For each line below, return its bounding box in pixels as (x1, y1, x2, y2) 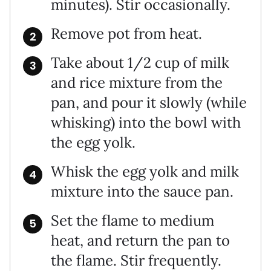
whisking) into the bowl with (51, 113, 241, 132)
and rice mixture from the (51, 73, 223, 93)
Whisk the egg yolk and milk (51, 162, 239, 181)
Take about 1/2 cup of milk (51, 53, 229, 73)
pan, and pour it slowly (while (51, 93, 247, 113)
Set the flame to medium (51, 211, 214, 230)
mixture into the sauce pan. (51, 182, 233, 201)
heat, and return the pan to (51, 231, 230, 250)
